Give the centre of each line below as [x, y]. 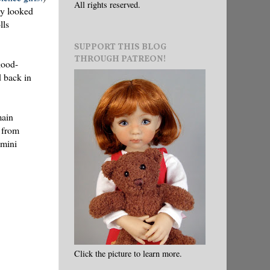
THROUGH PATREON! [120, 59]
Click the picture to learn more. [128, 253]
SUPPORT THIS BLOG [120, 47]
